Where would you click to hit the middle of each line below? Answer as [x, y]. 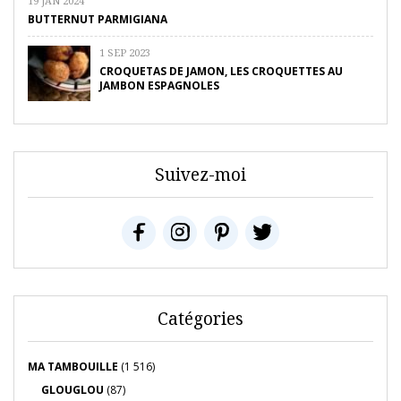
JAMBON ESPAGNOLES [159, 86]
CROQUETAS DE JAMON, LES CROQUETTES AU [221, 72]
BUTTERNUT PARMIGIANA [98, 20]
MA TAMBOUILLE [73, 367]
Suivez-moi [200, 175]
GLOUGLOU [73, 390]
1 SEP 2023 [125, 53]
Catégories [200, 319]
